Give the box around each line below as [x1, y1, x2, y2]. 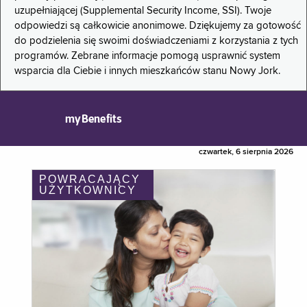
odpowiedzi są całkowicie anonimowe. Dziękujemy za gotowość [14, 21, 301, 32]
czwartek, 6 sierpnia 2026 [199, 148, 293, 157]
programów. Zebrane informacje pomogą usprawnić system [14, 51, 280, 62]
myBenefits [65, 112, 123, 126]
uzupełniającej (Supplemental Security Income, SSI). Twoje [14, 5, 271, 16]
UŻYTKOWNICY [39, 184, 136, 197]
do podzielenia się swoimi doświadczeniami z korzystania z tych [14, 36, 298, 47]
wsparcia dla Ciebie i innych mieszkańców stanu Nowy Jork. [14, 66, 280, 77]
